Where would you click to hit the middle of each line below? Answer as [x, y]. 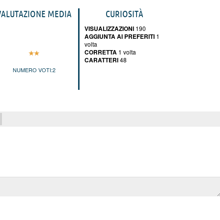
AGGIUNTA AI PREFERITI [120, 36]
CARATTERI [101, 60]
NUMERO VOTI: [32, 70]
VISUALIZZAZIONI [109, 28]
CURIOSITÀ [124, 14]
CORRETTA [101, 52]
